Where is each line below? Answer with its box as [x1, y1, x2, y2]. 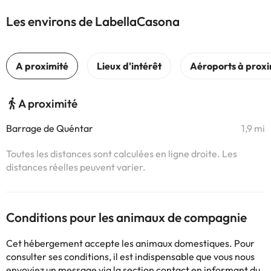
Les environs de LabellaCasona [6, 13, 180, 29]
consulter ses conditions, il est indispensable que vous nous [6, 250, 255, 263]
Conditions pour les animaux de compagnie [6, 209, 247, 225]
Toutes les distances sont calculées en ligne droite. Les [6, 148, 237, 160]
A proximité [18, 96, 77, 111]
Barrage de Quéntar [6, 122, 93, 134]
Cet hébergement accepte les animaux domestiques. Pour [6, 237, 255, 249]
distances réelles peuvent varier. [6, 161, 146, 173]
